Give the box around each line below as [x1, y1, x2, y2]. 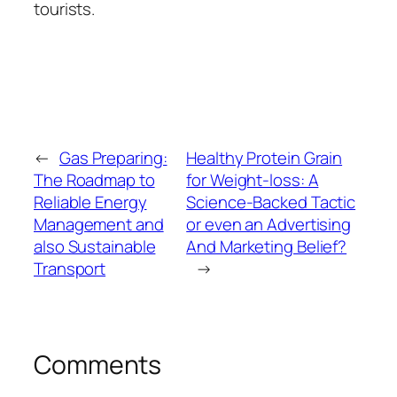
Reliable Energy [34, 191, 147, 214]
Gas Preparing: [58, 146, 167, 170]
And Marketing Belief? [186, 235, 347, 259]
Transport [34, 257, 106, 281]
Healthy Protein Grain [186, 146, 343, 170]
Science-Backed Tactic [186, 191, 356, 214]
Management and [34, 213, 164, 237]
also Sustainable [34, 235, 156, 259]
